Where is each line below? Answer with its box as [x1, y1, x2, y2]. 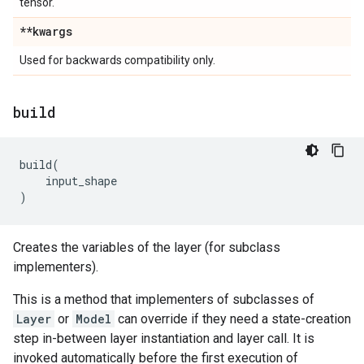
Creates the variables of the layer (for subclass [13, 240, 280, 256]
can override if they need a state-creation [115, 311, 351, 327]
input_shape [45, 173, 117, 189]
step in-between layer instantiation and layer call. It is [13, 331, 314, 347]
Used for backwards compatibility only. [19, 54, 215, 67]
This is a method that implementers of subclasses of [13, 292, 314, 308]
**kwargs [19, 24, 72, 40]
